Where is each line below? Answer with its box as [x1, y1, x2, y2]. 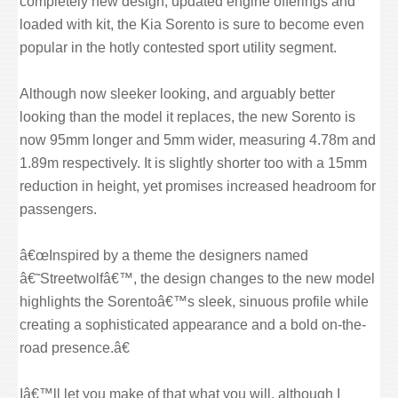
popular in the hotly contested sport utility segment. [20, 40, 337, 55]
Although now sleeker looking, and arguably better [20, 86, 335, 101]
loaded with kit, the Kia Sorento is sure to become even [20, 17, 364, 32]
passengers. [20, 202, 97, 217]
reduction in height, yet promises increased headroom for [20, 179, 376, 194]
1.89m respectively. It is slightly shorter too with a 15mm [20, 155, 367, 171]
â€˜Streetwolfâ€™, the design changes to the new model [20, 271, 375, 286]
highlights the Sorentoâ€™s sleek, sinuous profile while [20, 294, 369, 309]
